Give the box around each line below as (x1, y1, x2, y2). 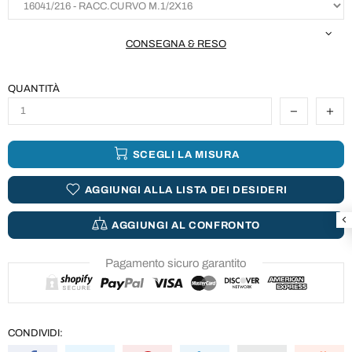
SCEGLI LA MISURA (132, 148, 240, 160)
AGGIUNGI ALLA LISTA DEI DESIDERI (84, 184, 288, 196)
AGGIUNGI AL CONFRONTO (112, 219, 260, 231)
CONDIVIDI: (8, 328, 63, 339)
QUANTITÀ (8, 83, 60, 94)
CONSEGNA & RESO (126, 38, 226, 49)
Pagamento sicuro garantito (105, 256, 247, 269)
